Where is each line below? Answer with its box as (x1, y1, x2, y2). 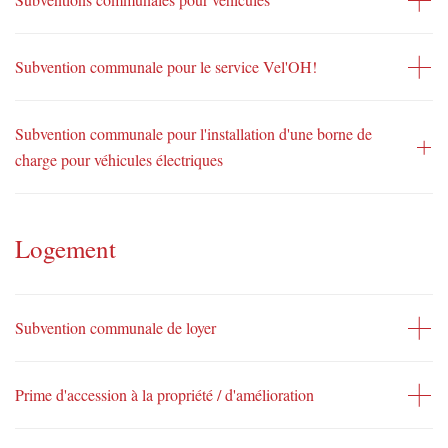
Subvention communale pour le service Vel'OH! (15, 56, 317, 77)
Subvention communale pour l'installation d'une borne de (15, 123, 372, 144)
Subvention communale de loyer (15, 317, 216, 338)
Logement (15, 232, 116, 265)
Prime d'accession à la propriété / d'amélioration (15, 384, 314, 405)
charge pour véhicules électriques (15, 149, 223, 170)
